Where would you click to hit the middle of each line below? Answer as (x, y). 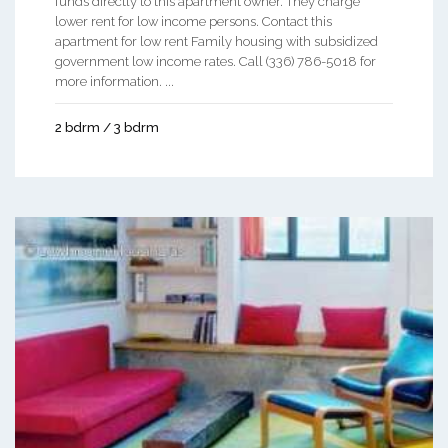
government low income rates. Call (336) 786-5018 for (215, 61)
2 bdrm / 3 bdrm (107, 127)
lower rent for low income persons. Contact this (193, 21)
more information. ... (114, 81)
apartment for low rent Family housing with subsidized (216, 41)
